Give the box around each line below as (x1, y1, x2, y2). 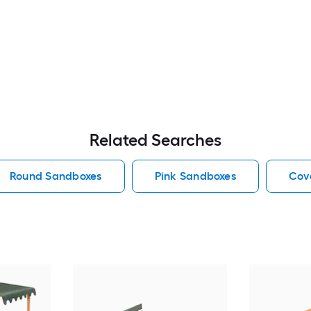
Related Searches (90, 130, 221, 150)
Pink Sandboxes (154, 169, 236, 183)
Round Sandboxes (9, 169, 102, 183)
